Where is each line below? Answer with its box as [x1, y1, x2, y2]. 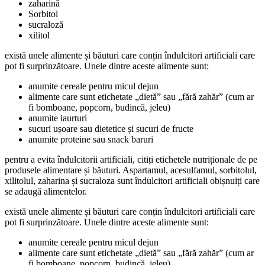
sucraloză [28, 19, 63, 30]
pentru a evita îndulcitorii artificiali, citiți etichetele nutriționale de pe [5, 154, 257, 164]
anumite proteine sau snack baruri [28, 134, 153, 144]
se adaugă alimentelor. [5, 186, 87, 196]
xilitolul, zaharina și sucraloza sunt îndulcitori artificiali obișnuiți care [5, 175, 260, 186]
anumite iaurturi [28, 112, 87, 123]
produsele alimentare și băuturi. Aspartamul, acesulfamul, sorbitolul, [5, 164, 257, 175]
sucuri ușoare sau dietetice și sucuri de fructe [28, 123, 193, 134]
